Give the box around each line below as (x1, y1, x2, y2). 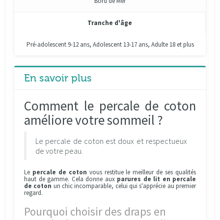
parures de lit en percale (117, 175, 196, 183)
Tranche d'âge (87, 19, 132, 27)
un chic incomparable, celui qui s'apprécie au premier (52, 182, 196, 190)
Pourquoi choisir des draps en (24, 204, 166, 219)
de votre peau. (35, 146, 83, 156)
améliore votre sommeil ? (24, 111, 163, 128)
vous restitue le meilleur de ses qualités (86, 168, 196, 176)
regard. (24, 189, 43, 197)
